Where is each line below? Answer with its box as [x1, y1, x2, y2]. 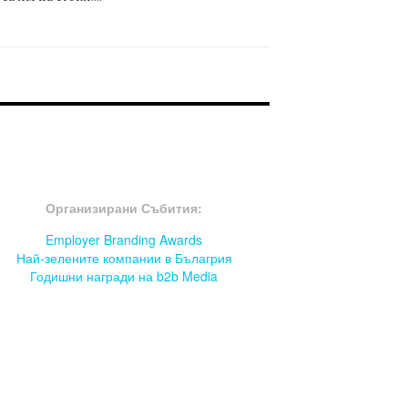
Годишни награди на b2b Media [30, 267, 218, 286]
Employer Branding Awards [46, 230, 202, 250]
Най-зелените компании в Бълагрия [15, 249, 232, 268]
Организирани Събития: [46, 199, 202, 218]
